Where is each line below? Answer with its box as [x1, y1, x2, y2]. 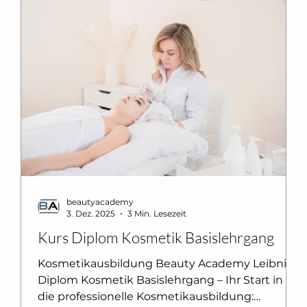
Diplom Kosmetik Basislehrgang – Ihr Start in [38, 273, 283, 287]
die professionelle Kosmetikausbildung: [38, 290, 254, 304]
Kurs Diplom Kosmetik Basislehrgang [38, 228, 274, 247]
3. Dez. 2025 [66, 208, 115, 219]
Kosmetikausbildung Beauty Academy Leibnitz [38, 257, 297, 271]
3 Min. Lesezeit [127, 208, 186, 219]
